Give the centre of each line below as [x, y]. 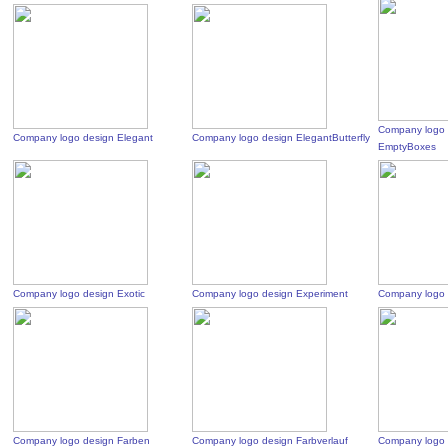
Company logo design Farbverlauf [270, 440]
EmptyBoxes [407, 146]
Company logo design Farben [82, 440]
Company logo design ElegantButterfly [281, 137]
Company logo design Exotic [79, 293]
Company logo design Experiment [270, 293]
